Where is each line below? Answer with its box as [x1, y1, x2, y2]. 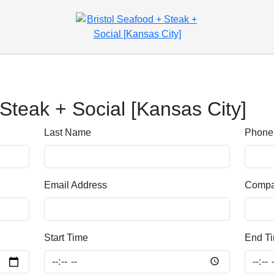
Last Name [44, 127, 91, 138]
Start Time [44, 232, 88, 243]
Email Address [44, 180, 107, 190]
